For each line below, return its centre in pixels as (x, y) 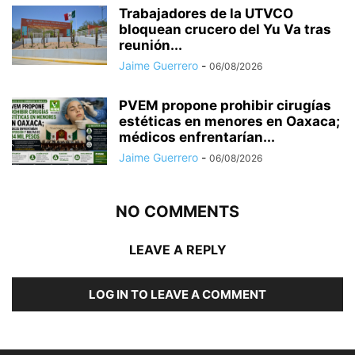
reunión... (151, 46)
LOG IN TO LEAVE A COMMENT (177, 295)
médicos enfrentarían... (197, 137)
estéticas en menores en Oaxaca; (229, 122)
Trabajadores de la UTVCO (206, 14)
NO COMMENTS (177, 212)
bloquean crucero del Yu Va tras (225, 30)
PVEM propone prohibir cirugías (225, 106)
